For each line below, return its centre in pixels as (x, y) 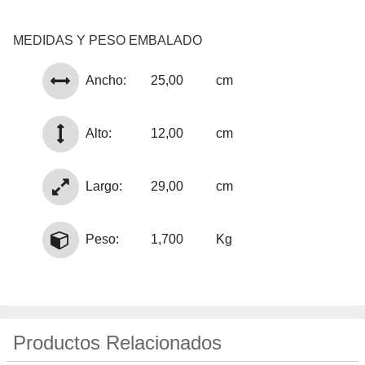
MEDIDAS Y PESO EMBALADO (108, 40)
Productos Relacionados (117, 342)
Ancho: (106, 80)
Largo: (103, 186)
